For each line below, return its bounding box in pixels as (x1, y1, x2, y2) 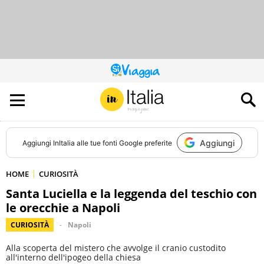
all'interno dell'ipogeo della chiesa (6, 252, 141, 263)
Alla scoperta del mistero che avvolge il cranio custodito (6, 242, 226, 253)
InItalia (52, 138, 75, 147)
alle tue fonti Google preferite (74, 138, 172, 147)
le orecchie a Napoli (6, 200, 120, 216)
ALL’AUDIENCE (131, 90, 175, 100)
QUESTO (131, 68, 159, 78)
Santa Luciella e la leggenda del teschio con (6, 186, 257, 202)
